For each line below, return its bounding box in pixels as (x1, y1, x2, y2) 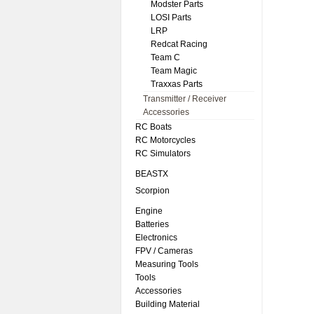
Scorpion (135, 186, 170, 196)
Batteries (135, 219, 169, 229)
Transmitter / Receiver (143, 94, 226, 104)
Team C (151, 53, 180, 62)
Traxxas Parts (151, 79, 203, 89)
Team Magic (151, 66, 197, 76)
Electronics (135, 233, 177, 243)
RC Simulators (135, 149, 191, 158)
